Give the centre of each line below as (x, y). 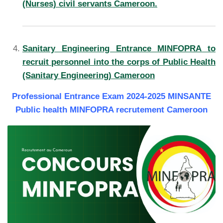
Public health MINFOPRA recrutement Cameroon (111, 110)
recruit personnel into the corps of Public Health (119, 62)
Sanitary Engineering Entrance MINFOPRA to (119, 48)
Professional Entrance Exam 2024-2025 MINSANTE (111, 96)
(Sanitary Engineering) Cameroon (89, 75)
